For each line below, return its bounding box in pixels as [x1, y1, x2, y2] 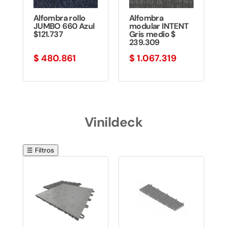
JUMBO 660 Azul [33, 20, 95, 31]
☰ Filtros [26, 145, 54, 155]
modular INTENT [129, 20, 189, 31]
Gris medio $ [129, 28, 176, 40]
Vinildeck [84, 113, 143, 131]
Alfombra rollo [33, 12, 86, 23]
